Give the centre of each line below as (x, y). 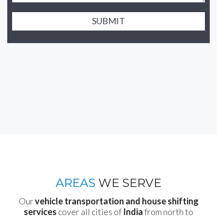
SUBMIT (108, 21)
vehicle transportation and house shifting (116, 201)
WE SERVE (128, 183)
